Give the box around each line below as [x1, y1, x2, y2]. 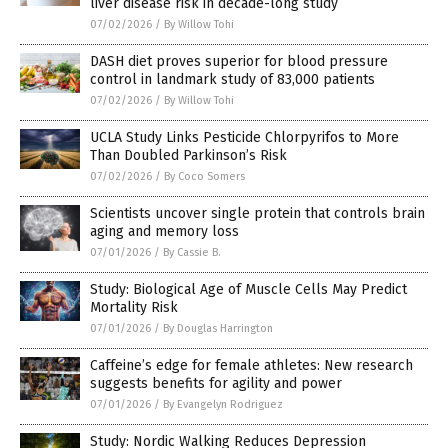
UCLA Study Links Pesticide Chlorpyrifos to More [90, 129, 399, 147]
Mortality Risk [90, 299, 178, 317]
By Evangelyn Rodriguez [163, 398, 283, 412]
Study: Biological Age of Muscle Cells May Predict [90, 281, 407, 299]
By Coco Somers [164, 170, 245, 184]
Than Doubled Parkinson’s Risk [90, 147, 287, 165]
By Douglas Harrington [163, 322, 273, 336]
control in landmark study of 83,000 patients [90, 71, 375, 89]
